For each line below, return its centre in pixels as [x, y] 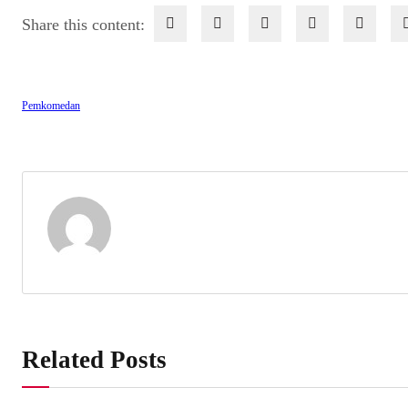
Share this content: [83, 24]
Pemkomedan [51, 106]
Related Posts [94, 360]
